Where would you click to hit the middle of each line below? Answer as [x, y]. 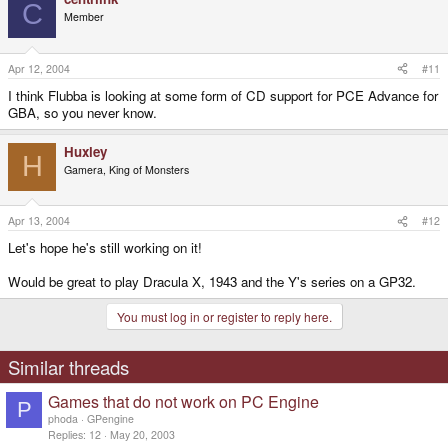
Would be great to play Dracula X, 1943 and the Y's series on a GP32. [212, 282]
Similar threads [68, 367]
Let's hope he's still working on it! [105, 248]
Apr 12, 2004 [39, 68]
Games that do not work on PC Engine [183, 402]
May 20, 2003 [142, 435]
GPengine [110, 419]
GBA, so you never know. [82, 112]
